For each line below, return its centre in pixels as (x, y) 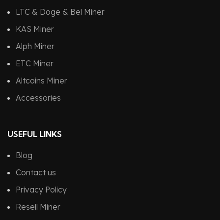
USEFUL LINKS (35, 134)
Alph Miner (35, 46)
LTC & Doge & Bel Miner (60, 12)
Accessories (38, 98)
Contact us (36, 173)
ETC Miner (35, 64)
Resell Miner (38, 207)
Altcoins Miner (41, 81)
